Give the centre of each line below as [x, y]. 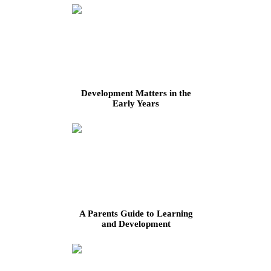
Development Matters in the [136, 93]
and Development [136, 224]
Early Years [136, 104]
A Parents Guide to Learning [136, 214]
